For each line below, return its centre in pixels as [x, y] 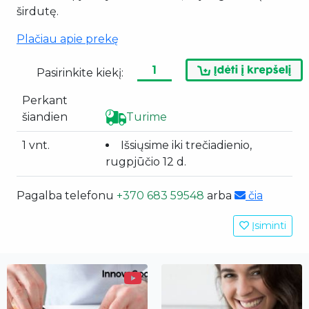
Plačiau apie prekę [68, 39]
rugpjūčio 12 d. [146, 162]
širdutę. [38, 12]
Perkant [45, 101]
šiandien [45, 117]
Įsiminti [268, 226]
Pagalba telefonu [67, 196]
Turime [147, 117]
